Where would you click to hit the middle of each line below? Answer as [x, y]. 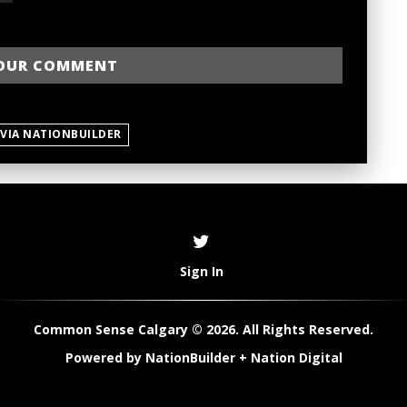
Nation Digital [296, 357]
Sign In [201, 271]
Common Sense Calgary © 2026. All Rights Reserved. [203, 329]
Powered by [105, 357]
